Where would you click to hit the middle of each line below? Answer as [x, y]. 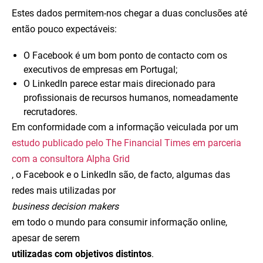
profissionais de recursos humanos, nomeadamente [131, 98]
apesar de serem [46, 238]
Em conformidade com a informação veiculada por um [125, 127]
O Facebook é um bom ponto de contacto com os [125, 55]
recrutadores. [50, 112]
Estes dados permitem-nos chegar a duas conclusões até [129, 13]
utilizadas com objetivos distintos [82, 254]
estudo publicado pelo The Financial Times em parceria [127, 143]
